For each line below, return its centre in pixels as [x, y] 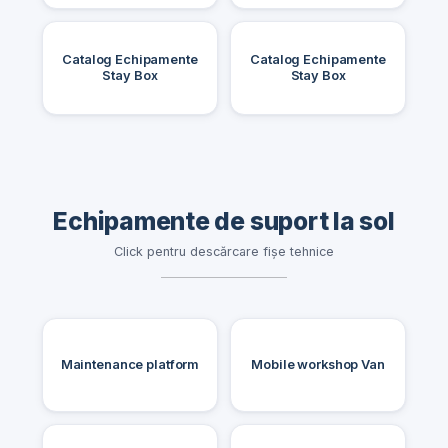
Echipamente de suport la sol [224, 220]
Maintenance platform [130, 365]
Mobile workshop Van [318, 365]
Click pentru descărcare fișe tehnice [224, 252]
